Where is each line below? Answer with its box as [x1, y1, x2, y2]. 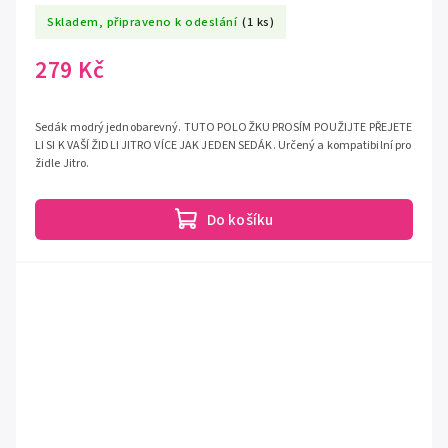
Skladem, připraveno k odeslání [47, 12, 237, 31]
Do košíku [206, 208, 274, 231]
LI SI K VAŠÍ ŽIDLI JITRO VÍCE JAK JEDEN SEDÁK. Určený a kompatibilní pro [35, 137, 412, 155]
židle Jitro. [35, 155, 90, 173]
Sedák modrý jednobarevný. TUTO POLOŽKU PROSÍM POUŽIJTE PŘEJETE [35, 119, 413, 137]
